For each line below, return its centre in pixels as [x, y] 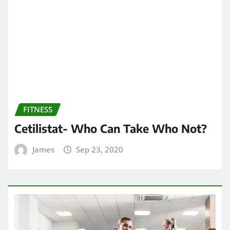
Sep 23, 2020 [100, 64]
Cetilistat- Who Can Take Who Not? [111, 43]
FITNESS [38, 24]
